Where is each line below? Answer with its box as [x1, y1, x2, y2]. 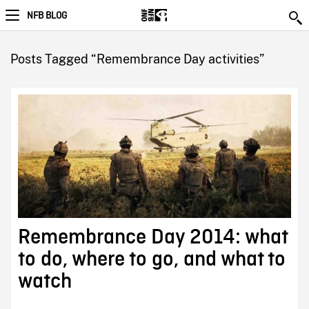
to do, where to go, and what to [17, 248, 286, 271]
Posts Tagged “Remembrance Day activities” [10, 52, 264, 66]
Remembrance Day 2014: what [17, 226, 288, 249]
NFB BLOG [27, 10, 67, 22]
